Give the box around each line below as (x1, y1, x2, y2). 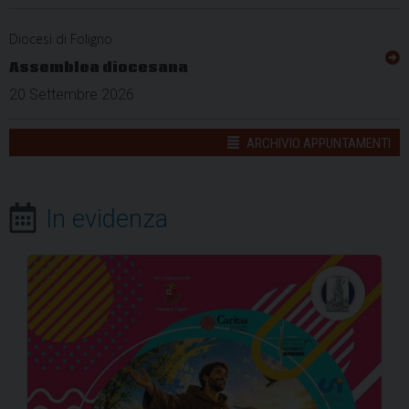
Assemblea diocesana (9, 58, 188, 78)
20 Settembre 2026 (9, 85, 134, 103)
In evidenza (46, 204, 168, 234)
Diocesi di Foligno (9, 29, 112, 47)
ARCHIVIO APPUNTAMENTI (244, 134, 391, 152)
